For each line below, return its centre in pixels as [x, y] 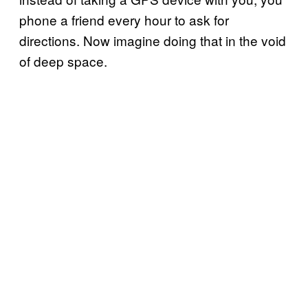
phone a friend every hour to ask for [124, 19]
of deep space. [63, 60]
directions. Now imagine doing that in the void [153, 40]
